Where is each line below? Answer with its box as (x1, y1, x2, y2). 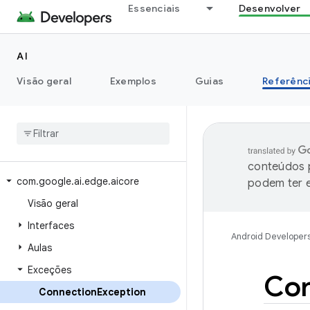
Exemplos (109, 75, 156, 87)
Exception (97, 286, 146, 298)
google (39, 175, 71, 188)
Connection (39, 286, 97, 298)
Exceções (28, 264, 71, 276)
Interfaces (28, 219, 74, 232)
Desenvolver (238, 2, 301, 15)
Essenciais (128, 2, 181, 15)
